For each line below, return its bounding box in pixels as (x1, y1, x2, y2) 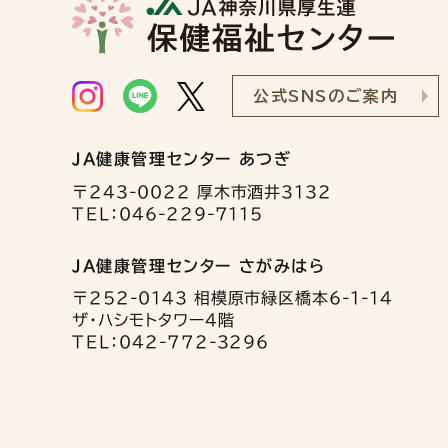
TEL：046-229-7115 (71, 205, 264, 222)
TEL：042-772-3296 (71, 334, 270, 351)
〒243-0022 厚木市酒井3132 (71, 183, 333, 200)
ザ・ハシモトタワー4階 (71, 312, 235, 329)
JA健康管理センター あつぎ (71, 151, 292, 168)
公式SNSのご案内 (253, 88, 399, 105)
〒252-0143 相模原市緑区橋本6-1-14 (72, 290, 394, 307)
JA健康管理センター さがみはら (71, 257, 326, 274)
